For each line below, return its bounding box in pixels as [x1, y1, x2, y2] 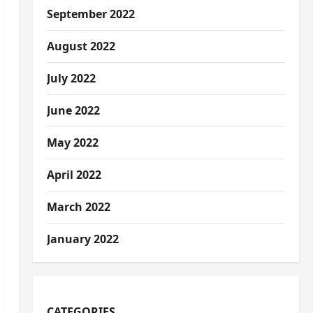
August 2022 [46, 38, 115, 54]
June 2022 [46, 103, 100, 118]
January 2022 [46, 231, 119, 247]
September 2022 [46, 6, 135, 22]
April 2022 [46, 167, 101, 182]
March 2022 [46, 199, 110, 214]
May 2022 [46, 135, 99, 150]
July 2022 [46, 71, 96, 86]
